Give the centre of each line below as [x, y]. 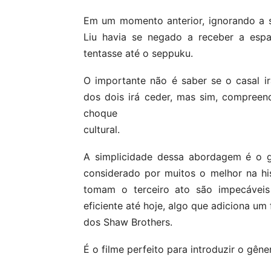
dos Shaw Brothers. [128, 222]
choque [100, 113]
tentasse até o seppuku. [138, 54]
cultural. [102, 130]
